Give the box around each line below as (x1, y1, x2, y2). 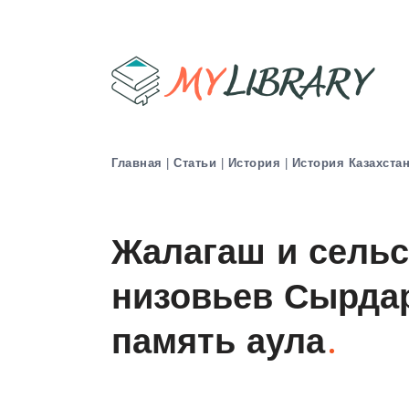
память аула (111, 326, 325, 362)
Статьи (173, 155, 216, 170)
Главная (111, 155, 163, 170)
